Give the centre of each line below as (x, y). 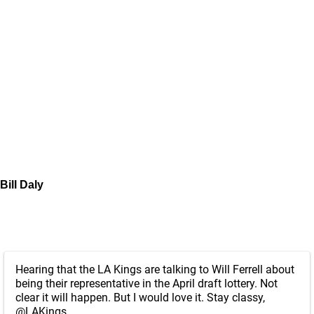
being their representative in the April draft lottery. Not (146, 284)
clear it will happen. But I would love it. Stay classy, (140, 298)
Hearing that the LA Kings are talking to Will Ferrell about (155, 269)
